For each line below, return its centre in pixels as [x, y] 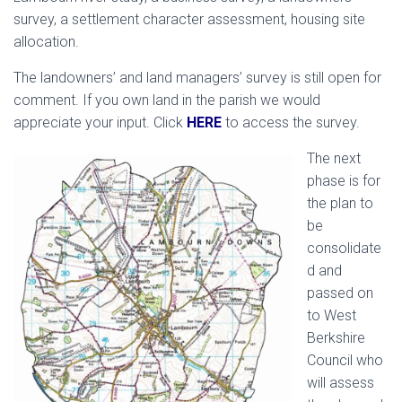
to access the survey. [291, 122]
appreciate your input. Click [100, 122]
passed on [340, 293]
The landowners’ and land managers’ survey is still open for [197, 78]
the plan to [340, 203]
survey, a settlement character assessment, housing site [189, 19]
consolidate [344, 248]
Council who [345, 360]
